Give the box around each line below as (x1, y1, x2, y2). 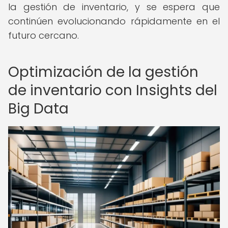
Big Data (8, 99, 69, 119)
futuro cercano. (8, 29, 79, 42)
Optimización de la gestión (8, 62, 198, 82)
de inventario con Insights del (8, 80, 217, 100)
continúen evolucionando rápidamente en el (8, 15, 220, 27)
